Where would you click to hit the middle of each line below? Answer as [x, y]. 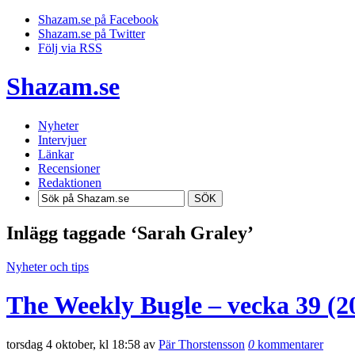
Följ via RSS [70, 48]
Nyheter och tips [48, 266]
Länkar [56, 154]
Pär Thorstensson [202, 344]
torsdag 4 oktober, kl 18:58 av [82, 344]
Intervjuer [62, 139]
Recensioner [69, 168]
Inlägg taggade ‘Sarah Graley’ [130, 233]
